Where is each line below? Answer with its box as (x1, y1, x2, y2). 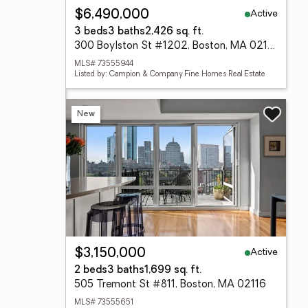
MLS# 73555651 (74, 299, 133, 307)
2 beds (74, 265, 107, 276)
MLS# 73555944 (74, 60, 133, 68)
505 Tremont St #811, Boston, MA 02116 (74, 280, 266, 290)
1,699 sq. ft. (144, 265, 201, 276)
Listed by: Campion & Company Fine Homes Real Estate (74, 71, 265, 78)
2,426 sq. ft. (145, 27, 203, 37)
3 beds (74, 27, 108, 37)
